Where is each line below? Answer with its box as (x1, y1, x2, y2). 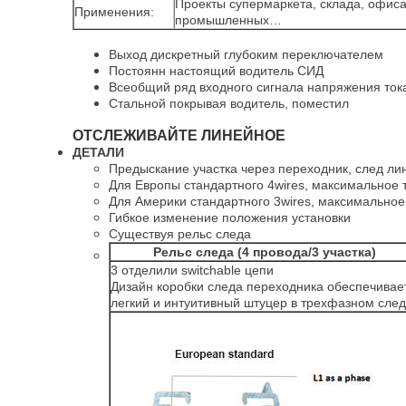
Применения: (74, 5, 154, 19)
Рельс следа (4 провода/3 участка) (153, 245, 376, 259)
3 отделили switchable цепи (111, 263, 274, 277)
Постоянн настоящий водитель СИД (109, 63, 324, 78)
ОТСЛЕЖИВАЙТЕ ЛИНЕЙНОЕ (72, 128, 285, 143)
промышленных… (175, 13, 282, 27)
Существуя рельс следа (109, 227, 251, 241)
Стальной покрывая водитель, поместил (109, 96, 349, 111)
